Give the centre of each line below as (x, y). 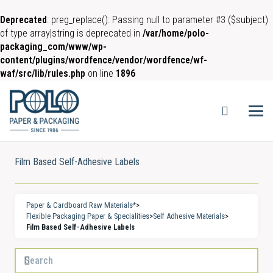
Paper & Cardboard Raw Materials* (81, 205)
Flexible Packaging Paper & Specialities (88, 216)
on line (101, 73)
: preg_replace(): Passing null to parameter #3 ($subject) (158, 20)
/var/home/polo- (176, 33)
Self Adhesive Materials (189, 216)
